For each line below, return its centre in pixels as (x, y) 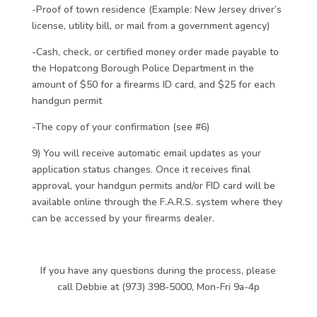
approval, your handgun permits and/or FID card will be (153, 186)
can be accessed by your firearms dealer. (123, 218)
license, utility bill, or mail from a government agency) (150, 26)
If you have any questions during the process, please (158, 271)
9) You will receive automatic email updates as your (146, 153)
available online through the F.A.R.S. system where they (157, 202)
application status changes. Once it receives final (141, 169)
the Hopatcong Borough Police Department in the (143, 68)
